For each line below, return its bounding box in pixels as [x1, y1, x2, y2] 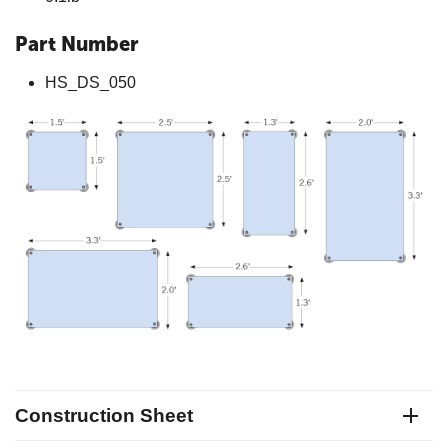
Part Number [15, 31, 139, 56]
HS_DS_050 [45, 73, 136, 91]
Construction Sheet [15, 404, 193, 426]
